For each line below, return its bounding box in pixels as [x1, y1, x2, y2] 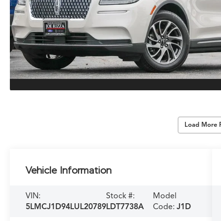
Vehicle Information [26, 164, 112, 176]
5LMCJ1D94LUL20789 [26, 201, 107, 212]
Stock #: [106, 190, 135, 201]
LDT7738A [106, 201, 145, 212]
